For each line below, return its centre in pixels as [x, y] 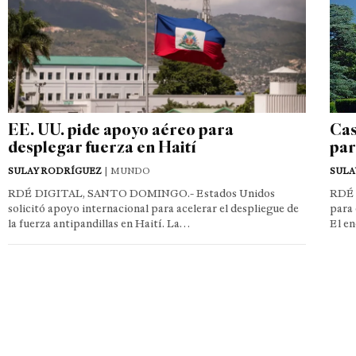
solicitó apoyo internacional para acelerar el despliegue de [153, 208]
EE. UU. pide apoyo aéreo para [121, 129]
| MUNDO [126, 170]
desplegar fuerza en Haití [102, 146]
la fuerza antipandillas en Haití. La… [99, 223]
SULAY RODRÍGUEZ [55, 170]
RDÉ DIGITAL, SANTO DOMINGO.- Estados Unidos [141, 193]
